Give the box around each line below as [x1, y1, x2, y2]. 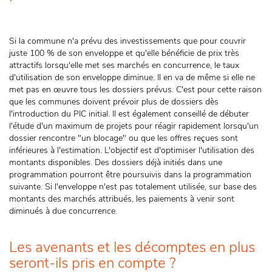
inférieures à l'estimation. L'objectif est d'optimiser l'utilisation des [9, 144, 254, 156]
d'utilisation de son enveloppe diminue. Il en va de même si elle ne [9, 72, 255, 83]
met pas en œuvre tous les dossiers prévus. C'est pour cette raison [9, 84, 262, 95]
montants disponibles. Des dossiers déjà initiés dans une [9, 157, 222, 168]
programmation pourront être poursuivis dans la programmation [9, 169, 251, 180]
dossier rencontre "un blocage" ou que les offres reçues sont [9, 132, 238, 144]
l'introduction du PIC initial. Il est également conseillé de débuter [9, 108, 249, 120]
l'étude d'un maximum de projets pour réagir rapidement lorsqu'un [9, 120, 259, 132]
